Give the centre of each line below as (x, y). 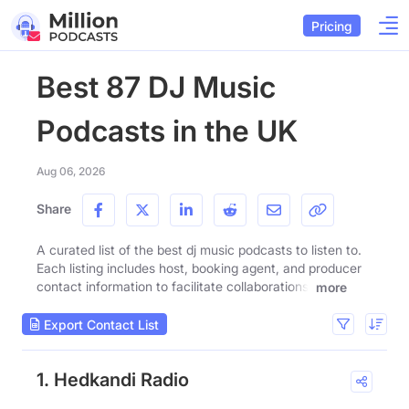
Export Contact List (100, 324)
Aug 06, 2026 (71, 171)
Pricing (332, 26)
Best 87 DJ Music (156, 87)
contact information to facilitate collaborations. (174, 286)
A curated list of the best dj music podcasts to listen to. (199, 250)
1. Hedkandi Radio (113, 380)
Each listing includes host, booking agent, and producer (199, 268)
